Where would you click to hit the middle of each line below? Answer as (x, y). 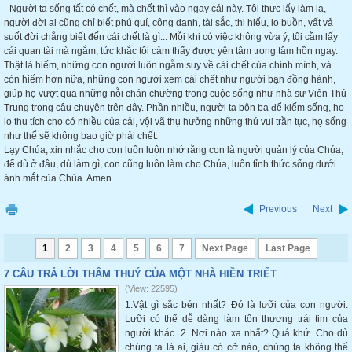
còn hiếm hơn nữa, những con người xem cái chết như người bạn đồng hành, (170, 79)
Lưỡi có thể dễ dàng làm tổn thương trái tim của (236, 319)
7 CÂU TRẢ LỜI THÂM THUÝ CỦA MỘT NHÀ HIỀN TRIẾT (140, 274)
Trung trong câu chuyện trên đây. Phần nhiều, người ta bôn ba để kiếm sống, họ (174, 108)
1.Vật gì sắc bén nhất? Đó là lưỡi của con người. (236, 305)
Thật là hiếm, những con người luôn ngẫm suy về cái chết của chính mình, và (168, 65)
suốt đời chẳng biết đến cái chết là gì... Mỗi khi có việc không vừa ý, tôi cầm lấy (171, 37)
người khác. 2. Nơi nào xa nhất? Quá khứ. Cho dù (236, 333)
